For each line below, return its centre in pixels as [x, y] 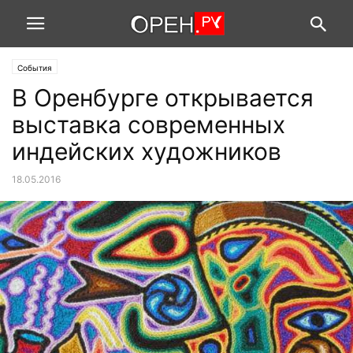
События [35, 68]
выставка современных [149, 124]
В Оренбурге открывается [163, 98]
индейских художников [147, 151]
